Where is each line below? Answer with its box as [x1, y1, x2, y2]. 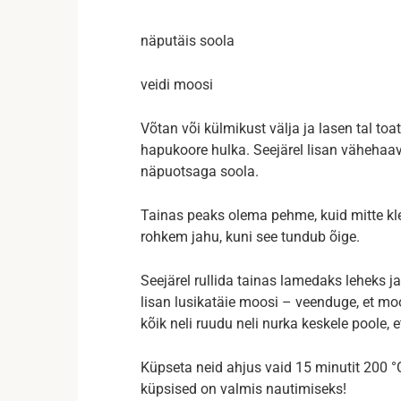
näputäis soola [141, 32, 235, 49]
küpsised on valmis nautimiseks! [141, 380, 346, 397]
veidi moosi [141, 76, 213, 93]
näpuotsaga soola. [141, 163, 259, 180]
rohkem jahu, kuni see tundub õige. [141, 228, 360, 245]
